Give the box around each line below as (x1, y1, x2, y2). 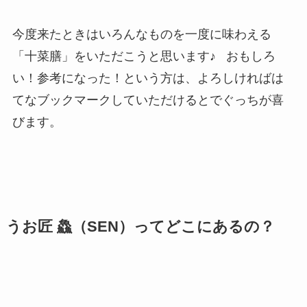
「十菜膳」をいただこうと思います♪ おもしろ (12, 49, 275, 64)
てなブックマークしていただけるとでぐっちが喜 (12, 93, 284, 108)
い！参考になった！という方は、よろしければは (12, 71, 284, 86)
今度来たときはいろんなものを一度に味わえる (12, 27, 271, 42)
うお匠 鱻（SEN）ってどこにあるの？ (5, 218, 275, 235)
